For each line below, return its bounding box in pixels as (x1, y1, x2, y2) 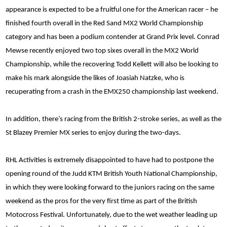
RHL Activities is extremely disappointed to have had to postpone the (6, 156, 214, 164)
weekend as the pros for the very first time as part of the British (6, 197, 197, 205)
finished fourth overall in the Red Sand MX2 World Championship (6, 19, 203, 27)
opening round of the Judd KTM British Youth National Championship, (6, 170, 217, 178)
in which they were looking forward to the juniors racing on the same (6, 183, 214, 192)
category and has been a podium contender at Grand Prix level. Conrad (6, 33, 219, 41)
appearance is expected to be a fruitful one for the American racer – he (6, 6, 218, 14)
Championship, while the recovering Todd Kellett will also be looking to (6, 60, 218, 68)
